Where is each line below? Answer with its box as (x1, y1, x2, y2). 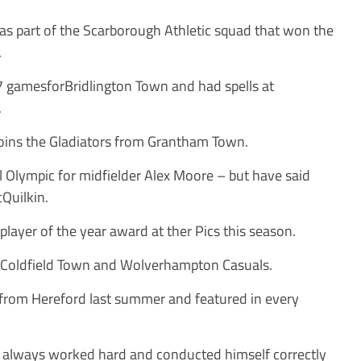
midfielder (79, 164, 144, 186)
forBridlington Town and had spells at (47, 74, 274, 97)
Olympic (6, 164, 58, 186)
